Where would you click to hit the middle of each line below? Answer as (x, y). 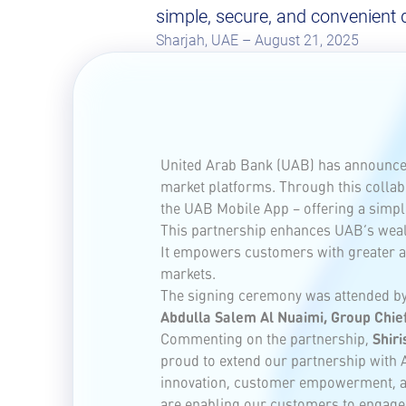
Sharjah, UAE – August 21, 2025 (257, 40)
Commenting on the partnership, (266, 338)
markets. (188, 273)
